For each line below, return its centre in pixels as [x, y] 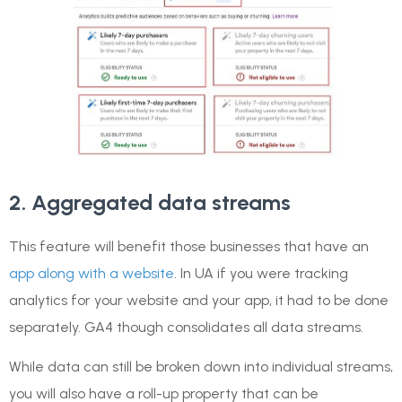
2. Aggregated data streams [150, 203]
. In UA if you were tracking [261, 274]
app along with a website [92, 274]
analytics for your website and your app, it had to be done [199, 301]
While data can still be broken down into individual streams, [201, 367]
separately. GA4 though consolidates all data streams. [186, 328]
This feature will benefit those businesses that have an [189, 247]
